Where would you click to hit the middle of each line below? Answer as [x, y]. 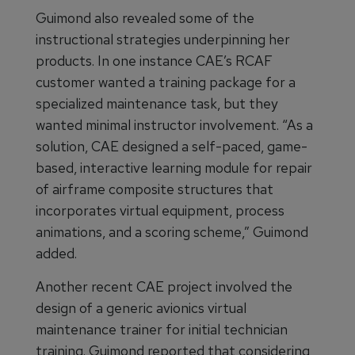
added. [56, 254]
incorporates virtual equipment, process [160, 211]
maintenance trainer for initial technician [162, 330]
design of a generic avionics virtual [141, 308]
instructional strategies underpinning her [163, 40]
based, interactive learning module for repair [174, 168]
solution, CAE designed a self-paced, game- [172, 147]
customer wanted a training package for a [166, 82]
